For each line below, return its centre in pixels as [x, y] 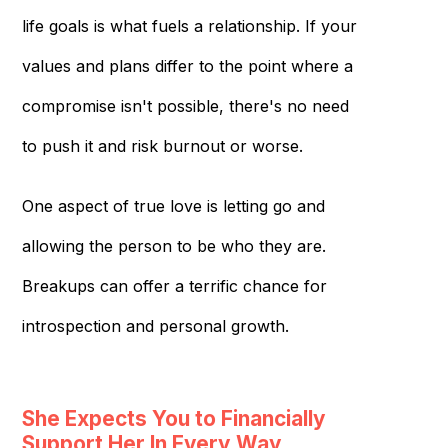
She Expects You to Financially [173, 418]
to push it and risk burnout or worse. [162, 145]
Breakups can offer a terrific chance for [174, 285]
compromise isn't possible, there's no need [185, 105]
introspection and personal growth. [155, 325]
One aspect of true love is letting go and [173, 205]
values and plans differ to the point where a [187, 65]
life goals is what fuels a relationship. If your [189, 25]
